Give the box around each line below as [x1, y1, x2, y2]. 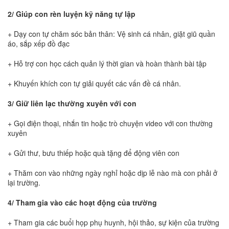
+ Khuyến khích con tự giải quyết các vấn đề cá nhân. [8, 78, 181, 89]
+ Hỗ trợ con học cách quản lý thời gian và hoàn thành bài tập [8, 58, 207, 69]
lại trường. [8, 177, 40, 188]
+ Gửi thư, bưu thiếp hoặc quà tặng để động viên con [8, 148, 179, 158]
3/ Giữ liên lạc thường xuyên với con [8, 98, 136, 109]
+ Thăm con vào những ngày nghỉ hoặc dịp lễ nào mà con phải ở [8, 168, 217, 178]
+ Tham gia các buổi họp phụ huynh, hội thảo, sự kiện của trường [8, 217, 219, 228]
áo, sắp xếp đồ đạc [8, 38, 70, 49]
